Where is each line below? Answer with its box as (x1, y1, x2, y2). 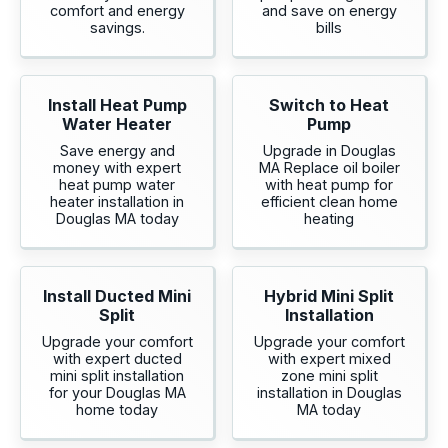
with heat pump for (265, 176, 393, 194)
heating (304, 210, 354, 228)
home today (76, 401, 158, 419)
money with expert (53, 159, 181, 177)
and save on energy (261, 2, 397, 20)
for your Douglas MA (48, 384, 186, 402)
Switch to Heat (269, 95, 389, 116)
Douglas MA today (55, 210, 179, 228)
